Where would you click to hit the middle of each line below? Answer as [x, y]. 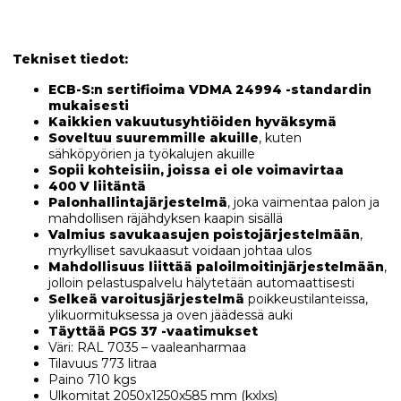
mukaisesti [88, 106]
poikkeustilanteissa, [306, 299]
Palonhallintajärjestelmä [137, 203]
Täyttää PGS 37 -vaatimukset [153, 332]
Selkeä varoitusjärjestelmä [146, 299]
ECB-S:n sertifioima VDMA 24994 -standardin [209, 90]
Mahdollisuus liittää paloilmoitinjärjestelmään [216, 267]
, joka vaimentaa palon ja [303, 203]
